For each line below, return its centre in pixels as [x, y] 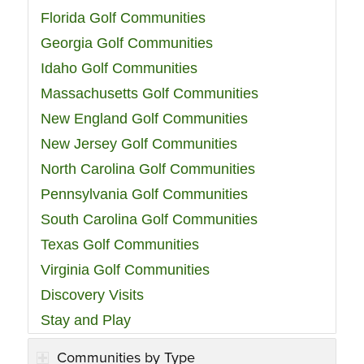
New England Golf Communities [144, 119]
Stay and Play [85, 321]
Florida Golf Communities [123, 18]
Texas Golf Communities [119, 245]
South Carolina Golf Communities [149, 220]
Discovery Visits [92, 295]
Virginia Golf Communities [125, 270]
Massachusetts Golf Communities [149, 94]
